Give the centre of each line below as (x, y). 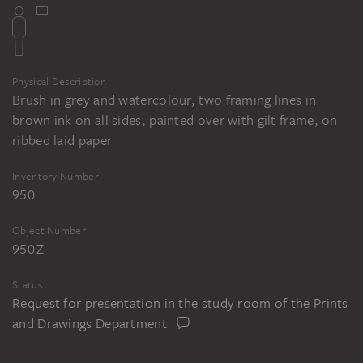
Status (27, 284)
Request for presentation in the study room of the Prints (180, 303)
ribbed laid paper (62, 140)
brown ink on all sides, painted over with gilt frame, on (175, 120)
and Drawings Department (90, 323)
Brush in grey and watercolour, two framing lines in (164, 99)
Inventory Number (56, 176)
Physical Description (59, 81)
